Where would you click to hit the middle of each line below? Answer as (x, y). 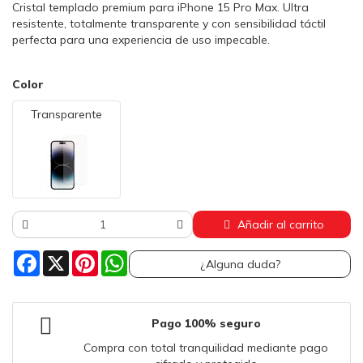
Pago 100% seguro (206, 324)
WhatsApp (156, 257)
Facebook (66, 257)
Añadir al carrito (281, 225)
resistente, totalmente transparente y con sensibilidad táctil (169, 24)
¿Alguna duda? (240, 265)
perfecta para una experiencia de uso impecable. (141, 40)
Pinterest (122, 257)
